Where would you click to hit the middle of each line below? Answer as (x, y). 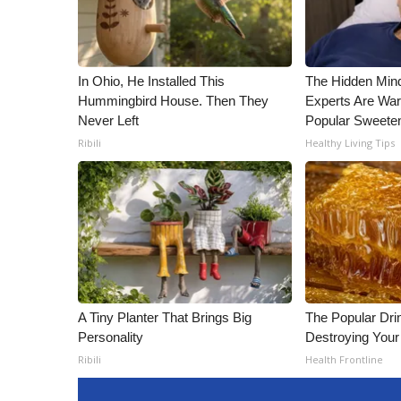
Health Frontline (345, 359)
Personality (111, 337)
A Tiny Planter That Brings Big (165, 317)
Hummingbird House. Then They (173, 101)
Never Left (108, 120)
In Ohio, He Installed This (151, 81)
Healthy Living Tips (350, 143)
